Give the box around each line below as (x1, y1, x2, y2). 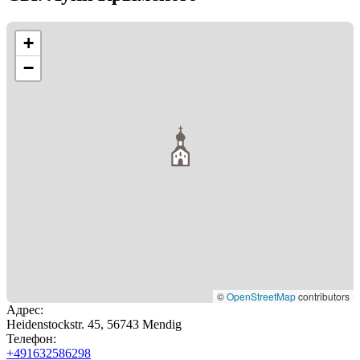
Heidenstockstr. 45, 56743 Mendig (6, 317, 182, 331)
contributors (296, 288, 350, 303)
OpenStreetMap (227, 288, 296, 303)
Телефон (6, 331, 53, 346)
